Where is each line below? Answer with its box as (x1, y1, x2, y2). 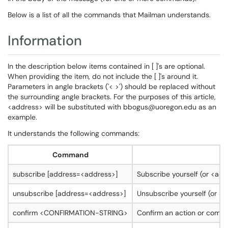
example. (8, 112, 37, 122)
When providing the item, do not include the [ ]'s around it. (8, 72, 198, 81)
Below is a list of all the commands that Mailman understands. (8, 10, 211, 19)
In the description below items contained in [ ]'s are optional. (8, 62, 205, 71)
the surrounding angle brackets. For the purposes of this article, (8, 92, 216, 101)
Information (8, 32, 82, 49)
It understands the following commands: (8, 129, 139, 138)
